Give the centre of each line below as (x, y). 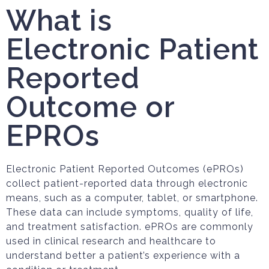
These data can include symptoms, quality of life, (130, 212)
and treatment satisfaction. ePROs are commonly (130, 227)
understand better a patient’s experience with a (123, 255)
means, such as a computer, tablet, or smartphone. (132, 198)
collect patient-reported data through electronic (127, 183)
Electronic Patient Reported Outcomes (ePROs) (125, 169)
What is (59, 20)
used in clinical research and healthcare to (111, 241)
